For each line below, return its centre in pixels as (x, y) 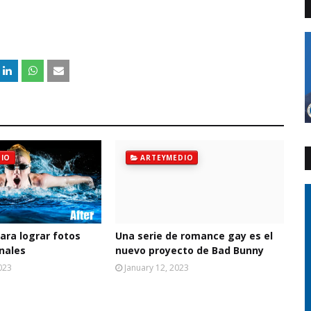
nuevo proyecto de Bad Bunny (189, 250)
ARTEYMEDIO (167, 158)
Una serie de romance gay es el (194, 236)
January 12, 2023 (156, 268)
